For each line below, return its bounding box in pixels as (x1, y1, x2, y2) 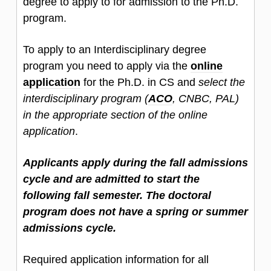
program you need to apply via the (23, 59, 191, 72)
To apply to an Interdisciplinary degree (23, 43, 206, 56)
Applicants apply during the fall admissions (23, 156, 248, 169)
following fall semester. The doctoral (23, 189, 211, 201)
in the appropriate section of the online (23, 108, 207, 121)
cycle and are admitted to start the (23, 172, 200, 185)
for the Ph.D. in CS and (80, 76, 198, 88)
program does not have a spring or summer (23, 205, 248, 218)
